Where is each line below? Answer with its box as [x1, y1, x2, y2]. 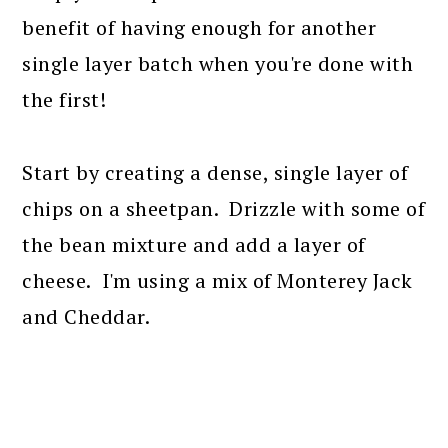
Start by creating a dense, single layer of [22, 159, 409, 186]
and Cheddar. [22, 303, 151, 330]
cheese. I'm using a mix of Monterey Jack [22, 267, 413, 294]
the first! [22, 86, 107, 113]
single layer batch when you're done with [22, 50, 414, 77]
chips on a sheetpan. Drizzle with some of [22, 195, 426, 222]
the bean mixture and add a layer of [22, 231, 366, 258]
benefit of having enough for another [22, 14, 377, 41]
